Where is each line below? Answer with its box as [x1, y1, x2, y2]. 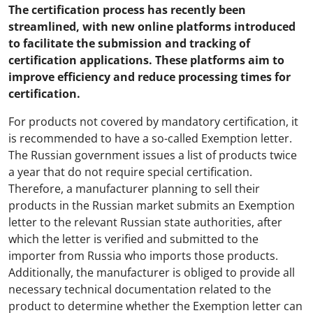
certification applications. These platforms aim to [8, 52, 284, 68]
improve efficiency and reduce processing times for [8, 69, 291, 85]
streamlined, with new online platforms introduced [8, 19, 296, 34]
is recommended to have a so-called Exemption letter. [8, 131, 292, 146]
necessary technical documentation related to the [8, 282, 271, 297]
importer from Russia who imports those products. [8, 248, 278, 263]
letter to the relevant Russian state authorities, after [8, 214, 282, 230]
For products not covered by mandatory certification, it [8, 114, 298, 129]
